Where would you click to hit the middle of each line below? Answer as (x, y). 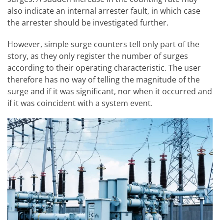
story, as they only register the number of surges (98, 56)
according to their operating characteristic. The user (104, 68)
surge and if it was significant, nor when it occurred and (110, 91)
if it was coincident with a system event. (80, 103)
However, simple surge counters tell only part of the (103, 44)
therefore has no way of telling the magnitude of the (104, 79)
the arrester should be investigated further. (88, 23)
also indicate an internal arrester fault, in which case (104, 11)
